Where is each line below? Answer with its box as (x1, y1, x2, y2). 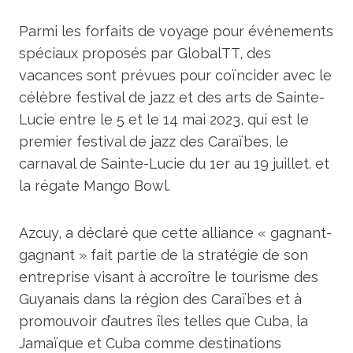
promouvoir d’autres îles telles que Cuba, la (19, 313, 308, 329)
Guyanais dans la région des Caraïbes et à (19, 291, 302, 307)
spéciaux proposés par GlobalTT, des (19, 45, 271, 61)
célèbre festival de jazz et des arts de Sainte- (19, 89, 325, 106)
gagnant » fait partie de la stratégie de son (19, 247, 308, 263)
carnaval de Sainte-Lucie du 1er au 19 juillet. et (19, 155, 329, 172)
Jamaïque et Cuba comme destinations (19, 335, 281, 351)
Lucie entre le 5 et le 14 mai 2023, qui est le (19, 111, 309, 128)
